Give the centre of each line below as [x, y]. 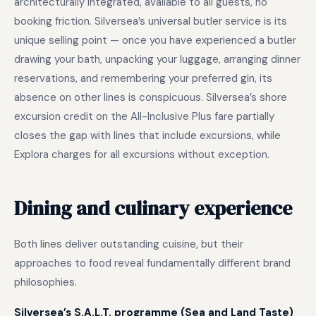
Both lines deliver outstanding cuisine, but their [129, 244]
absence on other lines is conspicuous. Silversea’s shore [151, 97]
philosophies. [45, 282]
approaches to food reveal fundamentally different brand [152, 263]
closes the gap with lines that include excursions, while [147, 135]
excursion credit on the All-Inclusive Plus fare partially [144, 116]
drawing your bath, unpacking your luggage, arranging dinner [157, 59]
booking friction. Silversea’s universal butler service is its [151, 21]
